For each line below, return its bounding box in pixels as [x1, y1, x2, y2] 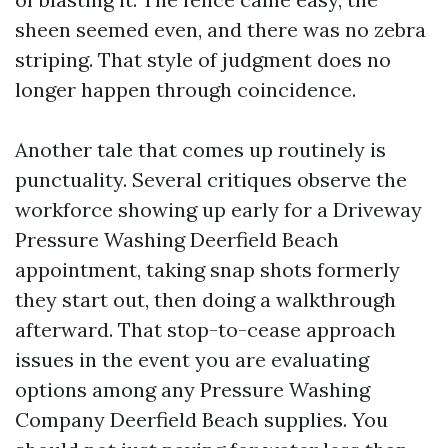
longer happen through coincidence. [15, 77, 356, 102]
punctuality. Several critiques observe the [15, 167, 407, 192]
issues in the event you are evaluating [15, 347, 369, 372]
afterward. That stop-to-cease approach [15, 317, 396, 342]
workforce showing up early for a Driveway [15, 197, 422, 222]
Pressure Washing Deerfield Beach [15, 227, 339, 252]
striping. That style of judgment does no [15, 47, 391, 72]
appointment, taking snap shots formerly [15, 257, 400, 282]
